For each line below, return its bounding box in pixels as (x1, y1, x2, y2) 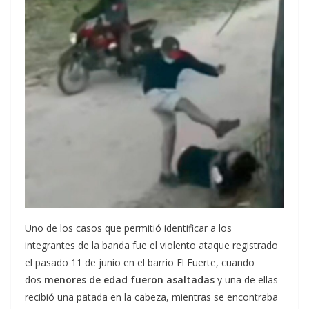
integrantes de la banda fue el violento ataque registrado (25, 238, 278, 252)
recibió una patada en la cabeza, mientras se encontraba (25, 290, 278, 303)
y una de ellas (217, 272, 278, 286)
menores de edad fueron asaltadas (44, 272, 217, 286)
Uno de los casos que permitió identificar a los (25, 221, 232, 235)
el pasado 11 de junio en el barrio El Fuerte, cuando (25, 255, 255, 269)
